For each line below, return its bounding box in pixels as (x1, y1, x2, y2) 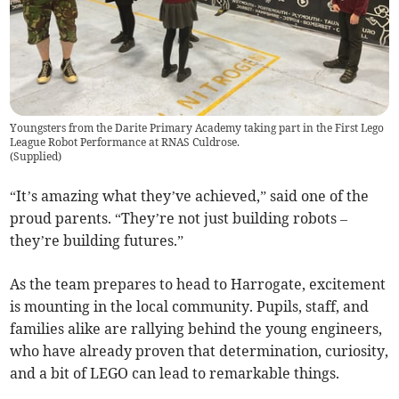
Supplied (13, 149, 59, 163)
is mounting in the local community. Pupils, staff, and (10, 297, 370, 315)
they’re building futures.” (10, 231, 184, 249)
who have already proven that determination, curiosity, (10, 341, 389, 360)
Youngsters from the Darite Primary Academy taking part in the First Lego (10, 120, 385, 134)
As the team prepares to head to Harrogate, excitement (10, 274, 387, 293)
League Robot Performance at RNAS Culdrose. (10, 134, 240, 149)
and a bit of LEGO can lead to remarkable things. (10, 363, 340, 382)
